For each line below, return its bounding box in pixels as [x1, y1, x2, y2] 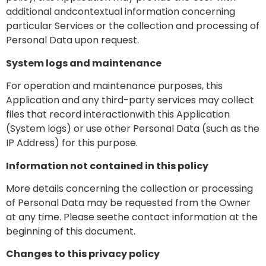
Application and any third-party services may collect [6, 93, 254, 107]
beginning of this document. [6, 224, 135, 239]
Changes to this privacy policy [6, 247, 160, 261]
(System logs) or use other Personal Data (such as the [6, 122, 259, 136]
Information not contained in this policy [6, 159, 208, 173]
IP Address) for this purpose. [6, 136, 138, 150]
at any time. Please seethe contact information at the [6, 210, 258, 224]
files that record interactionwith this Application [6, 107, 230, 122]
